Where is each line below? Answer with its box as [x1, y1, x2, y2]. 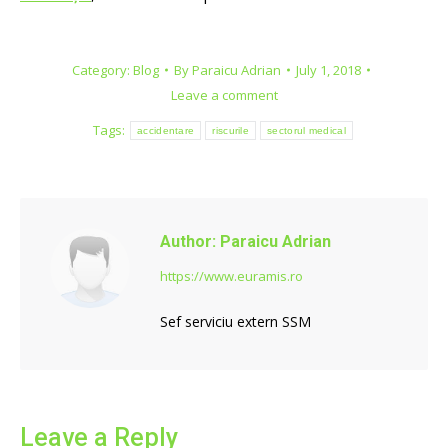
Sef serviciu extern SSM [160, 311, 311, 331]
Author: [160, 231, 216, 251]
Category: [72, 60, 133, 79]
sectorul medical [267, 124, 346, 136]
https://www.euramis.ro [160, 266, 303, 285]
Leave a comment [170, 85, 278, 104]
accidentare [137, 124, 195, 136]
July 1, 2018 [296, 60, 361, 79]
